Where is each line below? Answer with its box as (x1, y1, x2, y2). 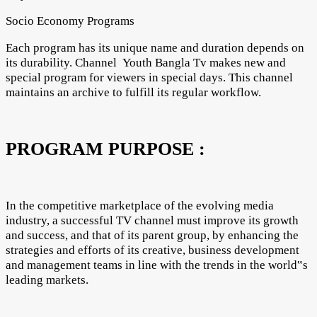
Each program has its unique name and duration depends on (6, 41, 304, 55)
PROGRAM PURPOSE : (6, 139, 205, 160)
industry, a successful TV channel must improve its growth (6, 214, 299, 228)
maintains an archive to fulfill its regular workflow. (6, 86, 261, 100)
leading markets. (6, 273, 88, 287)
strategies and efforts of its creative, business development (6, 243, 299, 258)
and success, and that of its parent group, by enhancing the (6, 229, 299, 243)
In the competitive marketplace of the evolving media (6, 199, 274, 213)
